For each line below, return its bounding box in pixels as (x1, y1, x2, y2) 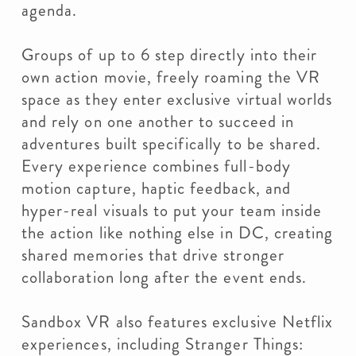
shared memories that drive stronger (21, 243, 284, 267)
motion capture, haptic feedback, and (21, 176, 291, 200)
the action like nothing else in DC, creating (21, 221, 334, 245)
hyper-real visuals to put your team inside (21, 199, 323, 222)
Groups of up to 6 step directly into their (21, 43, 318, 67)
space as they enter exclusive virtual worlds (21, 87, 333, 111)
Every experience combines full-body (21, 154, 291, 178)
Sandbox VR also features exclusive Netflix (21, 310, 334, 334)
